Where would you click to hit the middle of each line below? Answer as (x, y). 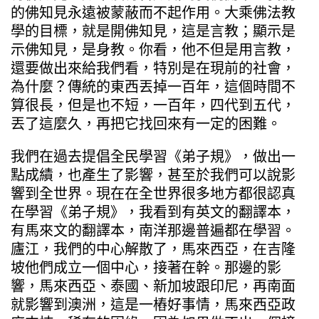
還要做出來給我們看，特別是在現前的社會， (153, 68)
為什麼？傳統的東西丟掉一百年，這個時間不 (153, 87)
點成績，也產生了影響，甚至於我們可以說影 (153, 175)
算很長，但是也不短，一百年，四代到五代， (153, 105)
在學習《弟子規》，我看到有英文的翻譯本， (153, 212)
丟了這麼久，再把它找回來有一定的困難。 (146, 124)
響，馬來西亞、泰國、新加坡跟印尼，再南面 (153, 286)
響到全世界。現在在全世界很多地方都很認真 (153, 193)
